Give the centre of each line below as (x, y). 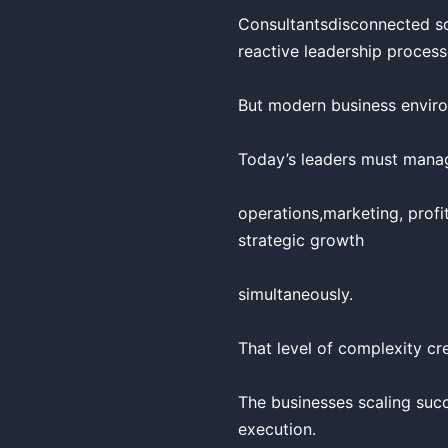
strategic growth (301, 240)
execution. (277, 429)
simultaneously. (295, 294)
